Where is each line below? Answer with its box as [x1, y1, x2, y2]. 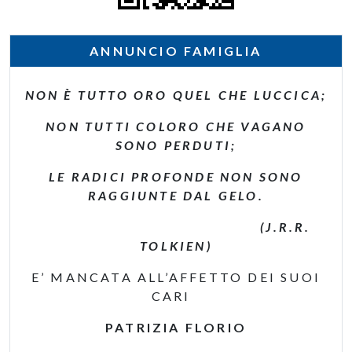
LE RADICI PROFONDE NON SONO [49, 169, 303, 184]
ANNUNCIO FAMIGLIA [90, 43, 262, 58]
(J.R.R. [41, 219, 311, 234]
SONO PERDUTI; [115, 137, 237, 152]
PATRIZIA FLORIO [105, 320, 247, 335]
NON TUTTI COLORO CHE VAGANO [46, 119, 306, 134]
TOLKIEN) [140, 238, 212, 253]
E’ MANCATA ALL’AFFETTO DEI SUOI [31, 269, 321, 284]
